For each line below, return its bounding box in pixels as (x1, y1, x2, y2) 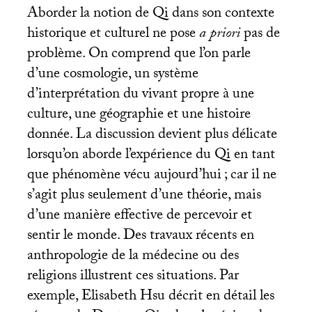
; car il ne (224, 164, 276, 189)
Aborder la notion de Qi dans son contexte (26, 2, 274, 28)
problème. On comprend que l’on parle (26, 42, 251, 68)
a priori (198, 22, 244, 48)
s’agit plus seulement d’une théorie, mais (26, 184, 261, 210)
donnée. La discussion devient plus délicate (26, 123, 277, 149)
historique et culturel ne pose (26, 22, 199, 48)
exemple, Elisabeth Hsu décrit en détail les (26, 285, 274, 311)
